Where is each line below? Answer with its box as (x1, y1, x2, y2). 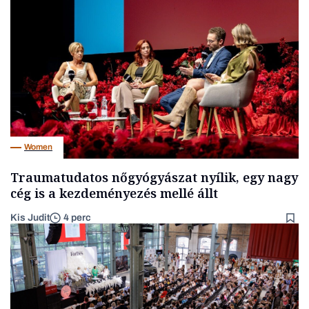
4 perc (63, 212, 91, 223)
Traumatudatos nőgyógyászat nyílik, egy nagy (10, 168, 298, 186)
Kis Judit (10, 212, 50, 223)
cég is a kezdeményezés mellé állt (10, 184, 218, 201)
